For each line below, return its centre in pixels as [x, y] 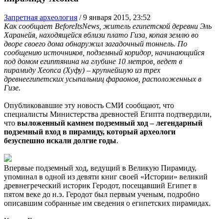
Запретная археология [41, 17]
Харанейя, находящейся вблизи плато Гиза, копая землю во [101, 35]
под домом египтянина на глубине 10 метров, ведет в [93, 61]
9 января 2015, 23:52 [117, 17]
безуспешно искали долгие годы [60, 140]
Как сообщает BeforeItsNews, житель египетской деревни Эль [108, 26]
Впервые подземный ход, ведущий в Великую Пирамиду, [100, 168]
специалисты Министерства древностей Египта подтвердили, [108, 114]
